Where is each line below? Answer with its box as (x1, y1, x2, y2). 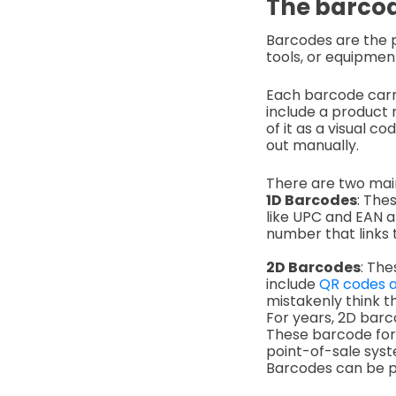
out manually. (265, 134, 359, 156)
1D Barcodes (265, 189, 357, 210)
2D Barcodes (265, 256, 361, 278)
